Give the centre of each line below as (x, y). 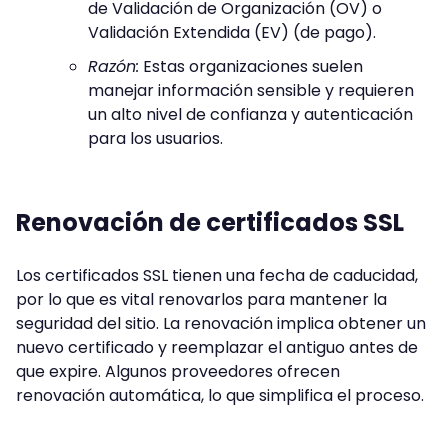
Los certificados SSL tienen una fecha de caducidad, (217, 276)
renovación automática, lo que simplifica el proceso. (220, 396)
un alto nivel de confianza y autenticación (250, 115)
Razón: (113, 67)
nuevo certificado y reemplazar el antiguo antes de (217, 348)
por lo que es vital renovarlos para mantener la (201, 300)
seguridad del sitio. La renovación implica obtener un (221, 324)
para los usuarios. (155, 139)
